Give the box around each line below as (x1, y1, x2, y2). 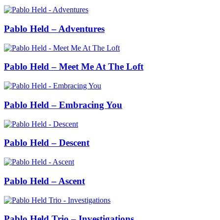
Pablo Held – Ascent (4, 175, 85, 186)
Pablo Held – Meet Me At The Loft (4, 61, 143, 72)
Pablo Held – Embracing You (4, 99, 122, 110)
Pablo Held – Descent (4, 137, 89, 148)
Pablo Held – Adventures (4, 24, 105, 34)
